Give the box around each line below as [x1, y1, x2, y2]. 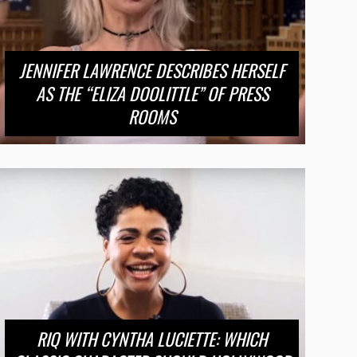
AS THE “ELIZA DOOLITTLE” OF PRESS [35, 80, 269, 106]
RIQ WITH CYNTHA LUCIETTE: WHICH [37, 326, 268, 352]
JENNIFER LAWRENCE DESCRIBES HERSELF [18, 57, 285, 83]
